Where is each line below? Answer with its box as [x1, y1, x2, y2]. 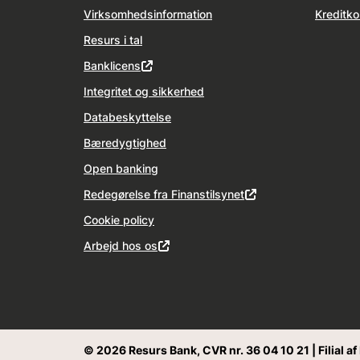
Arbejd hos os [84, 239, 157, 252]
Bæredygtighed [84, 136, 166, 149]
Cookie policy [84, 213, 154, 227]
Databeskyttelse [84, 110, 171, 124]
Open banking [84, 162, 158, 175]
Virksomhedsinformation [84, 7, 212, 21]
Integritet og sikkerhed [84, 84, 204, 98]
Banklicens [84, 59, 141, 72]
